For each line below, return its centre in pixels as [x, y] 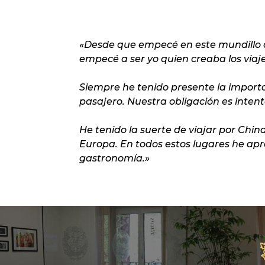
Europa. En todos [122, 144]
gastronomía [111, 158]
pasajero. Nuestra [125, 101]
